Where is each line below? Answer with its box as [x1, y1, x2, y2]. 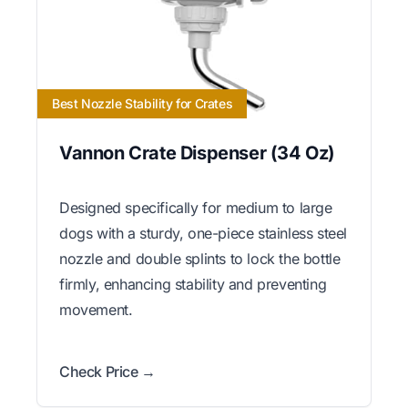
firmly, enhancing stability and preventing [59, 274, 327, 293]
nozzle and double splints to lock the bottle [59, 249, 341, 268]
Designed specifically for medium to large [59, 198, 332, 217]
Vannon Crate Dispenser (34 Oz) [59, 141, 335, 164]
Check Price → [59, 362, 156, 381]
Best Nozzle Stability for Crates [52, 95, 233, 111]
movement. [59, 300, 133, 319]
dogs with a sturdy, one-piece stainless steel [59, 223, 348, 242]
